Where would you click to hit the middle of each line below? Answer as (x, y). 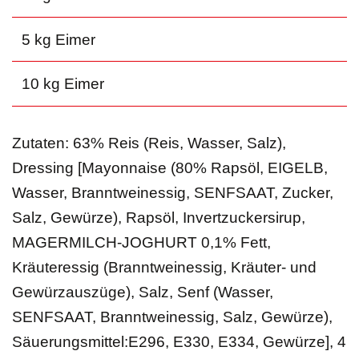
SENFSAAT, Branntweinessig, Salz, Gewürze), (172, 317)
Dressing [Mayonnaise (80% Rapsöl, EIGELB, (169, 167)
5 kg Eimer (58, 39)
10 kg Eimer (63, 84)
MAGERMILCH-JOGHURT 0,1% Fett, (141, 242)
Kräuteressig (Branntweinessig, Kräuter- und (164, 267)
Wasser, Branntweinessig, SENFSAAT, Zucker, (172, 192)
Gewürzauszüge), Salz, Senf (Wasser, (142, 292)
